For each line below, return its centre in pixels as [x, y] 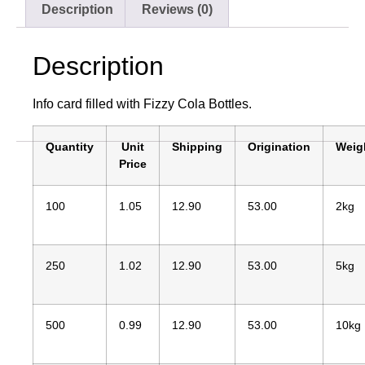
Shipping [197, 147]
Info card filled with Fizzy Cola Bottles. [142, 103]
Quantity [70, 147]
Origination [279, 147]
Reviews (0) [177, 9]
